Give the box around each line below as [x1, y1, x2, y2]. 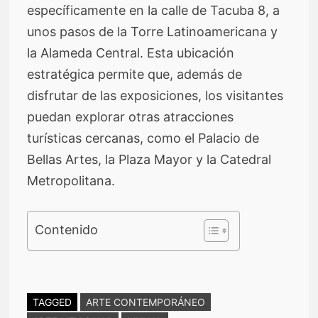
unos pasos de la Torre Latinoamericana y [27, 23, 278, 39]
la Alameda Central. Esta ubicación [27, 45, 235, 60]
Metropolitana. [27, 172, 116, 188]
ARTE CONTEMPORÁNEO [86, 295, 206, 308]
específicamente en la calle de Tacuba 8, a [27, 2, 280, 18]
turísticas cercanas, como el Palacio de [27, 130, 260, 146]
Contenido [35, 221, 99, 237]
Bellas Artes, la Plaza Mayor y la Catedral [27, 151, 272, 167]
